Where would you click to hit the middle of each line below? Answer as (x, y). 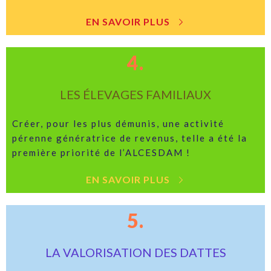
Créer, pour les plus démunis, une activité (118, 123)
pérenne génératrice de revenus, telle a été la (130, 138)
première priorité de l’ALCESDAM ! (101, 152)
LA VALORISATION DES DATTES (135, 252)
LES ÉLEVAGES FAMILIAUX (135, 94)
